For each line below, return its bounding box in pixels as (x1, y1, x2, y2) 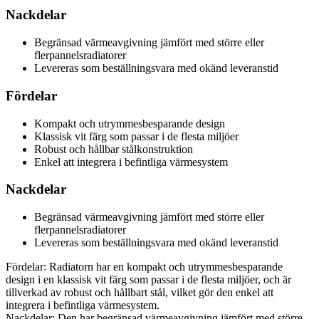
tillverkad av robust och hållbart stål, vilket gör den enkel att (6, 286, 273, 299)
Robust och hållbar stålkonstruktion (34, 142, 193, 155)
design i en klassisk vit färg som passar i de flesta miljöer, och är (6, 273, 291, 286)
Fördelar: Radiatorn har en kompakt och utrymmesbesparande (6, 261, 283, 273)
